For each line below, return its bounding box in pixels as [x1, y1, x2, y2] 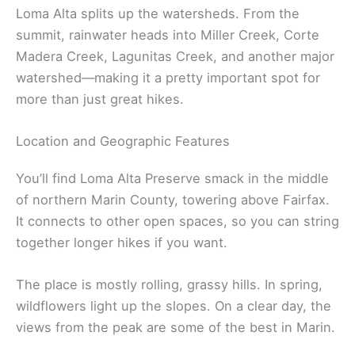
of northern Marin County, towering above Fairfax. [16, 192, 330, 208]
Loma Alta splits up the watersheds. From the [16, 5, 300, 21]
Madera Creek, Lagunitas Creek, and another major [16, 48, 334, 64]
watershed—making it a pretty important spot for [16, 69, 320, 86]
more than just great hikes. [16, 90, 184, 107]
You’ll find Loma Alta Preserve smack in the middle [16, 170, 329, 187]
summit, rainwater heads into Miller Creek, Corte [16, 26, 319, 43]
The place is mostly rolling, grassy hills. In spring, [16, 277, 323, 293]
